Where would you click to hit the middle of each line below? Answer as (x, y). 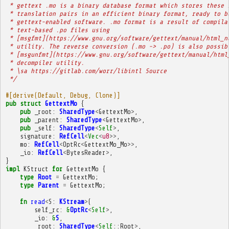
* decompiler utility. (45, 62)
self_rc (47, 210)
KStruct (36, 169)
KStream (72, 201)
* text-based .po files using (57, 30)
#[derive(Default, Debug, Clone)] (63, 95)
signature (36, 136)
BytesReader (86, 152)
